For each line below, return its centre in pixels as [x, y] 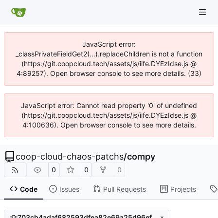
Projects [183, 189]
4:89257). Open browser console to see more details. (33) [109, 73]
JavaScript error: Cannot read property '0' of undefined [109, 105]
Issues [69, 189]
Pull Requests [124, 189]
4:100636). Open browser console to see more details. [109, 125]
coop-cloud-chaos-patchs [70, 156]
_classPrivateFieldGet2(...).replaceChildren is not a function [109, 54]
